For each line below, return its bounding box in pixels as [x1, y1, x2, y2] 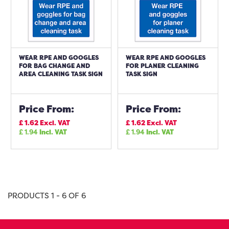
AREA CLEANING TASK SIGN [19, 70, 103, 78]
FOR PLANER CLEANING [126, 61, 199, 70]
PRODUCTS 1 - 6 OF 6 [8, 190, 86, 201]
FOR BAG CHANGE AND [19, 61, 90, 70]
